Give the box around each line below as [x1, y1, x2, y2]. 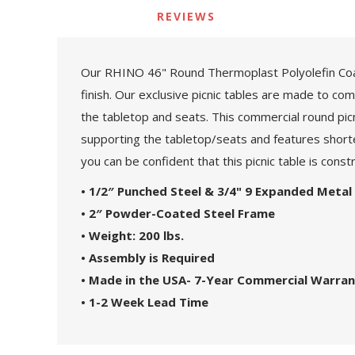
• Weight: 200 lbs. [81, 227, 184, 243]
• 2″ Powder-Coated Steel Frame [81, 204, 275, 221]
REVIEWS [157, 8, 216, 24]
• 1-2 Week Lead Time [81, 293, 208, 310]
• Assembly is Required [81, 249, 215, 265]
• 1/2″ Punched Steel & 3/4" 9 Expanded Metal [81, 182, 352, 199]
